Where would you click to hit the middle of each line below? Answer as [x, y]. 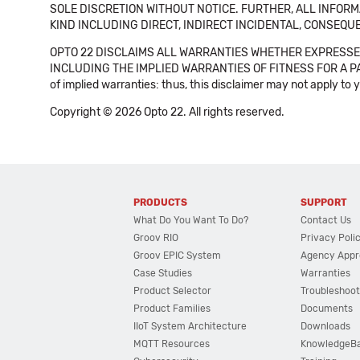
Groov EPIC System [178, 256]
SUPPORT [324, 202]
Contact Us [326, 220]
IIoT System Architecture [190, 326]
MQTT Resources [172, 344]
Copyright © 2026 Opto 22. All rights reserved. [167, 112]
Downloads [326, 326]
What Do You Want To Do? [191, 220]
